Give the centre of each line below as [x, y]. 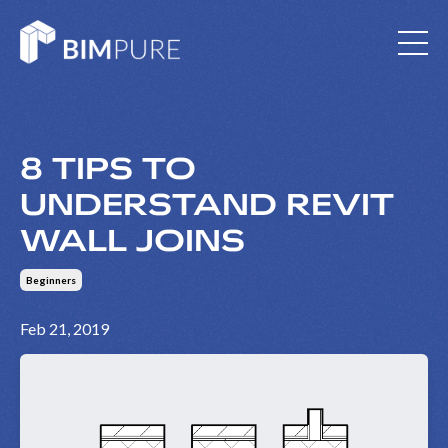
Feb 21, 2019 [64, 328]
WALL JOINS [132, 240]
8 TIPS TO [108, 168]
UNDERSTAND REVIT [207, 204]
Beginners [51, 280]
